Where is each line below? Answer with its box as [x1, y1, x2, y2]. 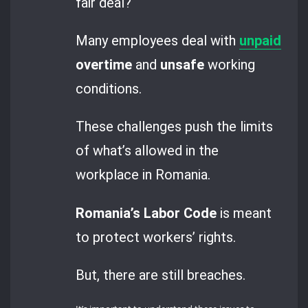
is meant [217, 204, 272, 221]
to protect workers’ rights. [76, 228, 236, 245]
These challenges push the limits [76, 118, 274, 135]
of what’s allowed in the [76, 142, 219, 159]
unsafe [160, 56, 205, 73]
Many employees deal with [76, 32, 240, 49]
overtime [76, 56, 133, 73]
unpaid [239, 32, 282, 49]
